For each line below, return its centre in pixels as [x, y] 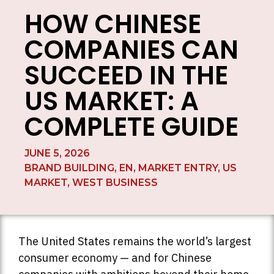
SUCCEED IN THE [126, 76]
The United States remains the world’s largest [135, 242]
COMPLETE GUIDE [131, 127]
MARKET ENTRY [178, 168]
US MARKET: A [112, 102]
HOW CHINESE [113, 24]
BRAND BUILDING [69, 168]
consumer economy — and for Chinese [115, 258]
